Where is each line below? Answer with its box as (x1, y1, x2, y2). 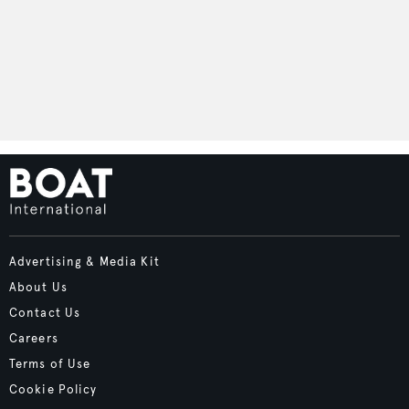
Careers (9, 331, 58, 347)
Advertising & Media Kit (9, 255, 160, 270)
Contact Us (9, 306, 81, 321)
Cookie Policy (9, 383, 98, 398)
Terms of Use (9, 357, 91, 372)
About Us (9, 280, 68, 296)
